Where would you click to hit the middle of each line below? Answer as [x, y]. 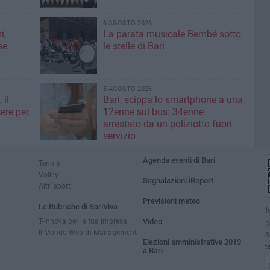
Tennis [49, 163]
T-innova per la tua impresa [83, 221]
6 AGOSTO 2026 [127, 23]
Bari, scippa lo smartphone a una [173, 100]
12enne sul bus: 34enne [153, 112]
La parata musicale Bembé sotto [172, 34]
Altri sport [55, 186]
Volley [49, 174]
